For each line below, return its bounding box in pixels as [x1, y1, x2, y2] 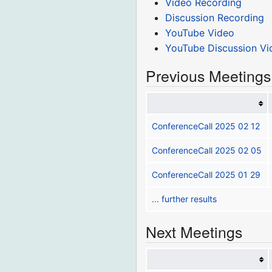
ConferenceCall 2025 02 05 [152, 145, 262, 156]
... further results [152, 194, 217, 205]
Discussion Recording [165, 12, 265, 24]
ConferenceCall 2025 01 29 [152, 169, 261, 180]
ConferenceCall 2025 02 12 [152, 121, 260, 132]
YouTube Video [165, 27, 235, 39]
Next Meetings [146, 221, 243, 243]
